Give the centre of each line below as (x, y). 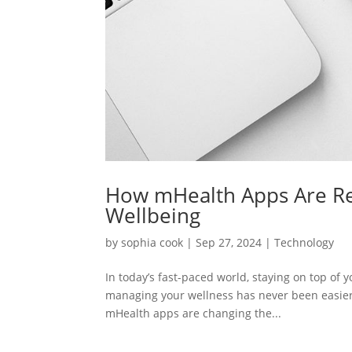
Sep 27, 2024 (229, 242)
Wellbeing (153, 215)
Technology (304, 242)
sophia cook (152, 242)
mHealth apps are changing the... (194, 313)
